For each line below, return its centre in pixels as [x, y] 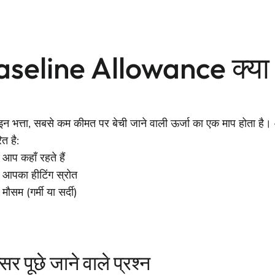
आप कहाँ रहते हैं [34, 158]
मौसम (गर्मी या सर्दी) [40, 192]
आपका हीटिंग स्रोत [40, 175]
